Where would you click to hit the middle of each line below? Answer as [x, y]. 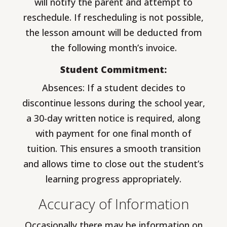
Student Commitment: [113, 70]
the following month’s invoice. [113, 48]
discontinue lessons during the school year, [113, 103]
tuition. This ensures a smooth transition [113, 149]
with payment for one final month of [113, 134]
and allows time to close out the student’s [113, 164]
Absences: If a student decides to [113, 88]
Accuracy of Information [113, 204]
